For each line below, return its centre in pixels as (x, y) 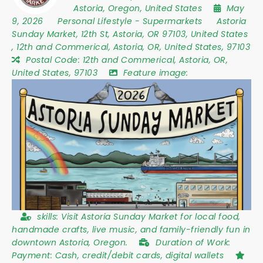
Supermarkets (172, 21)
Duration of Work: (193, 243)
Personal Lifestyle (95, 21)
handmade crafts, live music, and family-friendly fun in (131, 230)
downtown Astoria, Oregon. (71, 243)
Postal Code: (54, 60)
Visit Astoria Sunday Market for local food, (151, 217)
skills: (49, 217)
